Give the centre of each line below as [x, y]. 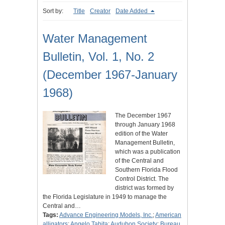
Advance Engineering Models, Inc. [106, 215]
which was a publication [148, 152]
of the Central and [139, 161]
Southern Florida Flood [146, 170]
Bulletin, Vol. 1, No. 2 [98, 57]
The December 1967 [143, 116]
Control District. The [142, 179]
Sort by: [53, 11]
